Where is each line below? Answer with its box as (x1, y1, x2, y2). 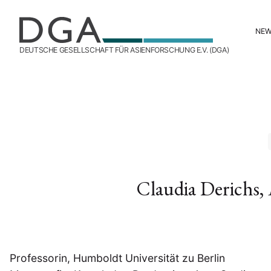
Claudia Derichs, (137, 175, 268, 202)
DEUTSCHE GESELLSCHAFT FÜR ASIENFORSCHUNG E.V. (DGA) (19, 45, 229, 54)
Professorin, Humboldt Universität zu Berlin (10, 252, 225, 265)
